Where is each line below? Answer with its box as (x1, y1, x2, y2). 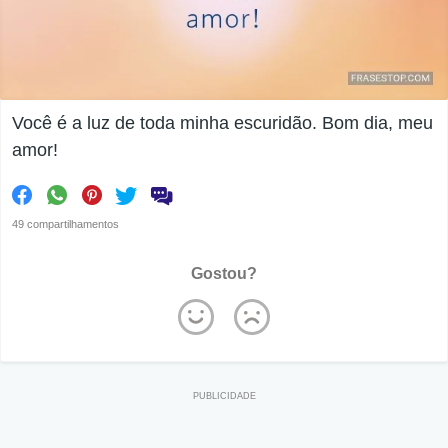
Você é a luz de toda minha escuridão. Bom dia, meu (12, 113, 433, 134)
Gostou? (191, 265, 257, 283)
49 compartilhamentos (12, 218, 119, 231)
